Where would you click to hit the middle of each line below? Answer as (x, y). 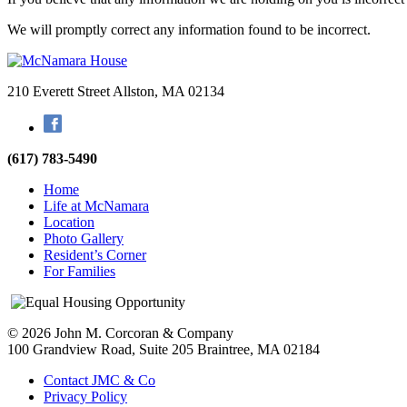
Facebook (89, 121)
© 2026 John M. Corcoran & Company (120, 333)
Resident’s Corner (95, 254)
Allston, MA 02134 (169, 91)
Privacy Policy (85, 396)
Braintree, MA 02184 (258, 349)
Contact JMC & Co (99, 380)
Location (69, 222)
